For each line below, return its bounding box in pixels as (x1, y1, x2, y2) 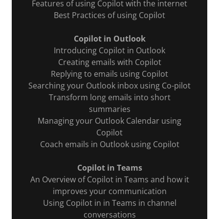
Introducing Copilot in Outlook (54, 44, 165, 56)
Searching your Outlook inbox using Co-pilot (28, 80, 191, 91)
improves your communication (52, 185, 167, 197)
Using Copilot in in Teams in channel (43, 197, 176, 208)
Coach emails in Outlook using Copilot (40, 138, 179, 150)
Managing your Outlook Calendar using (38, 115, 181, 126)
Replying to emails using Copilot (51, 68, 168, 79)
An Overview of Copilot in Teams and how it (30, 174, 189, 185)
